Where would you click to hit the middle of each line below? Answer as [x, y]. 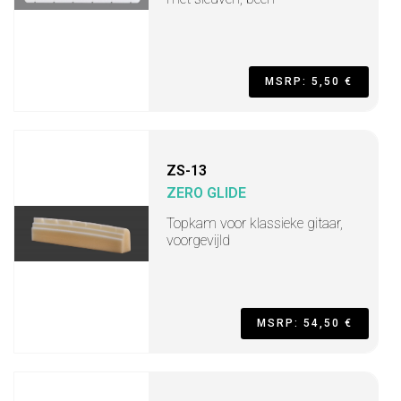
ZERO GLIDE [206, 193]
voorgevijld [198, 240]
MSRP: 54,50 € [305, 323]
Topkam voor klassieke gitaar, [255, 223]
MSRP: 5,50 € [309, 81]
